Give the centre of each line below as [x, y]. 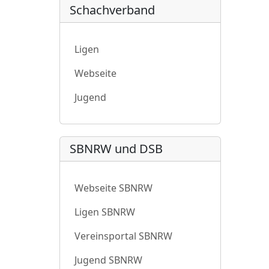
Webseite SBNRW [113, 188]
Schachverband [112, 10]
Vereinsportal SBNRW [123, 236]
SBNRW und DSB [116, 149]
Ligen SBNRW [105, 212]
